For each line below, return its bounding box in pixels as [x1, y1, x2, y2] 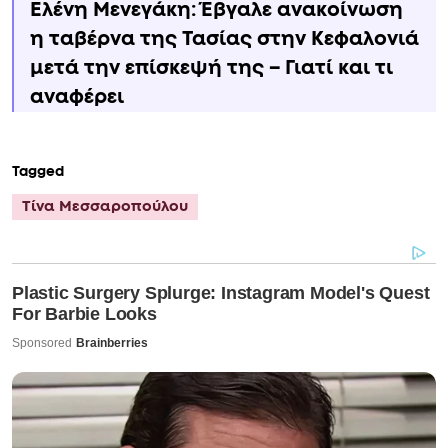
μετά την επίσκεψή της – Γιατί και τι [30, 58, 393, 79]
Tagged [12, 165, 64, 180]
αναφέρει [30, 87, 124, 108]
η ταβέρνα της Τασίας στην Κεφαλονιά [30, 29, 419, 50]
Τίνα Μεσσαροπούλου [21, 199, 188, 215]
